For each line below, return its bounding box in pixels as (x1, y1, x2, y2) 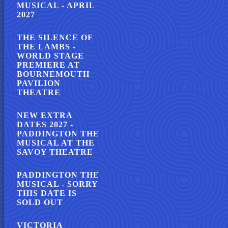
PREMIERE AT (17, 61, 80, 69)
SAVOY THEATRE (17, 148, 93, 156)
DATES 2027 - (17, 120, 73, 129)
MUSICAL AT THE (17, 138, 95, 147)
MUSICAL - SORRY (17, 180, 98, 188)
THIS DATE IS (17, 189, 77, 197)
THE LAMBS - (17, 42, 76, 51)
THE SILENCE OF (17, 33, 93, 42)
